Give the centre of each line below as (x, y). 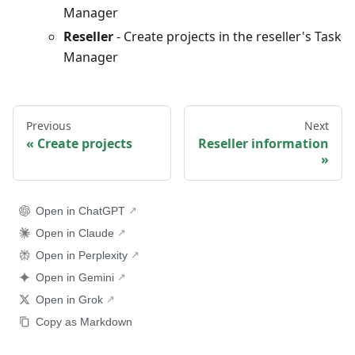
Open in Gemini (75, 277)
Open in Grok (69, 299)
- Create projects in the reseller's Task (227, 36)
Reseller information (263, 143)
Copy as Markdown (84, 321)
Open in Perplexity (82, 255)
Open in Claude (75, 233)
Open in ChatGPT (80, 210)
